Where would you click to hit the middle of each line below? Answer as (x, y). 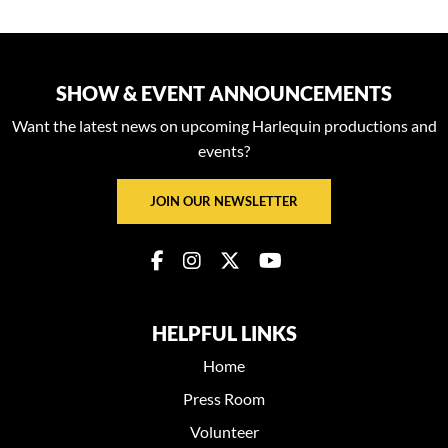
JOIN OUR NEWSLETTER (224, 200)
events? (224, 150)
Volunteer (224, 431)
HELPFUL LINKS (224, 332)
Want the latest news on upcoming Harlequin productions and (224, 125)
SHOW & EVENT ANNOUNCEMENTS (224, 92)
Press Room (224, 398)
